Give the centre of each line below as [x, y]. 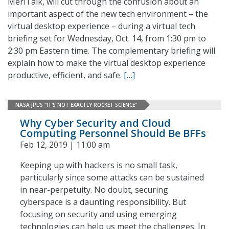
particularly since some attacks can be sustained [112, 177]
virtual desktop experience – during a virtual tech [101, 26]
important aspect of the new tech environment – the [108, 14]
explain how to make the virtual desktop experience [107, 63]
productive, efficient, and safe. [66, 75]
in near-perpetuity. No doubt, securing [94, 190]
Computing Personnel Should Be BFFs [113, 133]
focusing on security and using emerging [98, 214]
